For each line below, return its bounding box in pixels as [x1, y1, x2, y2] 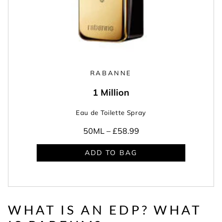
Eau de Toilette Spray [76, 108, 146, 116]
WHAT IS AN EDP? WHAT [8, 202, 202, 218]
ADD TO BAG [85, 148, 137, 158]
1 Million [93, 86, 129, 98]
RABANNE [90, 68, 132, 77]
